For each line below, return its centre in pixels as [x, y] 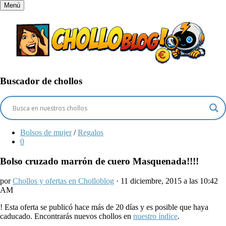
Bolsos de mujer [46, 133]
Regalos [91, 133]
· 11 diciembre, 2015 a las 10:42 [166, 181]
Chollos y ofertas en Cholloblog [63, 181]
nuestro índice [155, 216]
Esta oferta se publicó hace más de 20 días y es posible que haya [106, 207]
